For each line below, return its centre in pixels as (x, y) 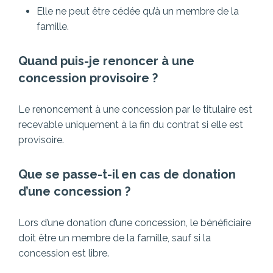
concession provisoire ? (88, 78)
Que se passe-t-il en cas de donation (127, 174)
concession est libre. (64, 253)
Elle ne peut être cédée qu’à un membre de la (138, 11)
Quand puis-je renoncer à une (106, 61)
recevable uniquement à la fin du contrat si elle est (131, 124)
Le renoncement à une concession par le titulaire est (135, 109)
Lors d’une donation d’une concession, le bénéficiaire (135, 222)
